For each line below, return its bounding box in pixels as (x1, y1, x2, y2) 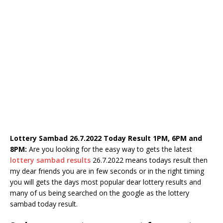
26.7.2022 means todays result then (91, 155, 208, 165)
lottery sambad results (10, 155, 91, 165)
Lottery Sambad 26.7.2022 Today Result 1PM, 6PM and (10, 133, 202, 143)
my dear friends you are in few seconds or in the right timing (10, 166, 204, 176)
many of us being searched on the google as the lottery (10, 188, 189, 198)
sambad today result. (10, 199, 78, 209)
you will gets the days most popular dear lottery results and (10, 177, 201, 187)
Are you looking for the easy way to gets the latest (27, 144, 192, 154)
